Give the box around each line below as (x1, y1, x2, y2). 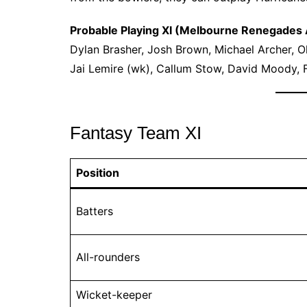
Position (76, 165, 119, 180)
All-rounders (76, 249, 140, 264)
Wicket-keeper (76, 287, 152, 302)
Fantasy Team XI (70, 122, 201, 143)
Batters (76, 204, 113, 218)
